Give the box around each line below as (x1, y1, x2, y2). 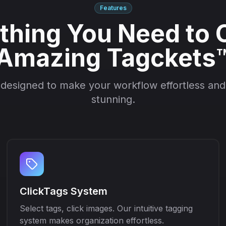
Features (99, 4, 127, 12)
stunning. (91, 93, 135, 105)
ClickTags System (20, 185, 108, 197)
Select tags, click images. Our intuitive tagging (20, 203, 193, 213)
